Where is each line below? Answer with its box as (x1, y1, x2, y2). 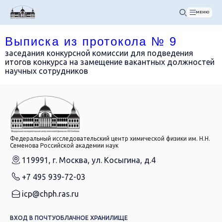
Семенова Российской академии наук (10, 142, 118, 149)
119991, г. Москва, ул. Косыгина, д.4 (22, 155, 156, 165)
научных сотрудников (5, 66, 88, 75)
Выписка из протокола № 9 (5, 35, 177, 48)
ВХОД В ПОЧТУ (10, 214, 55, 221)
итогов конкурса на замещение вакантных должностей (5, 57, 215, 66)
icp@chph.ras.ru (22, 189, 79, 198)
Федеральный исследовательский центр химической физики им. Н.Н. (10, 135, 210, 142)
